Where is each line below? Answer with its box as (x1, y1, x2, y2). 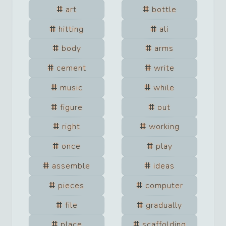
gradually (146, 199, 182, 211)
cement (56, 63, 86, 74)
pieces (58, 180, 84, 191)
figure (60, 101, 83, 113)
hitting (59, 23, 84, 35)
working (148, 121, 180, 133)
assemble (52, 160, 90, 172)
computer (145, 180, 183, 191)
